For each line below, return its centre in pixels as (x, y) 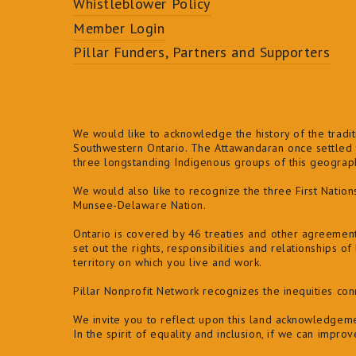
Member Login (119, 28)
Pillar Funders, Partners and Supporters (202, 52)
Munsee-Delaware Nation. (140, 205)
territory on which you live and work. (168, 263)
